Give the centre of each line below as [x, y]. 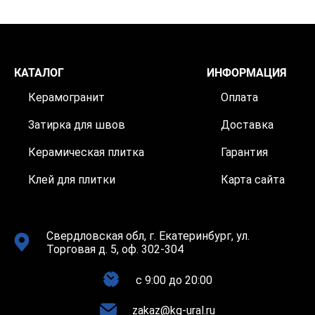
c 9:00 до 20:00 [174, 280]
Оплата [239, 97]
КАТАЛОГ [39, 73]
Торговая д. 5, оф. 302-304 [115, 249]
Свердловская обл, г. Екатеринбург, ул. [148, 236]
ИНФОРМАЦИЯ [247, 73]
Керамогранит [66, 97]
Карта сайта [253, 180]
